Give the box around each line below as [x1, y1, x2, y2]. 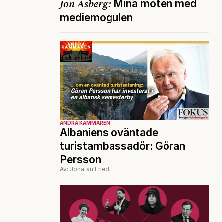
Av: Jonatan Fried [60, 166, 109, 173]
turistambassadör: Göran [60, 140, 185, 153]
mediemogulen [60, 11, 133, 24]
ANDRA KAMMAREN [60, 120, 110, 126]
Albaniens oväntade [60, 126, 158, 139]
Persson [60, 153, 101, 166]
